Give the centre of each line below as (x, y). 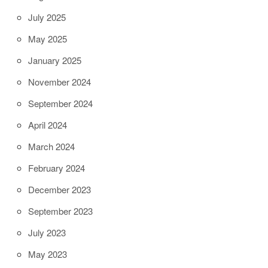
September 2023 (60, 211)
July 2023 (47, 232)
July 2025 (47, 17)
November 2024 (60, 81)
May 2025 (48, 38)
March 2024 (51, 146)
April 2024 (48, 124)
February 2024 (57, 167)
